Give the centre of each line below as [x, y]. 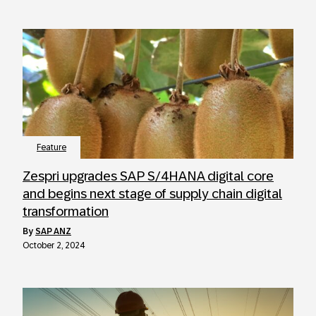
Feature [51, 147]
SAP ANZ [53, 231]
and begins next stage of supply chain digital [152, 194]
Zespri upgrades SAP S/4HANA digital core [148, 176]
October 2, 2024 [54, 245]
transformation [66, 211]
